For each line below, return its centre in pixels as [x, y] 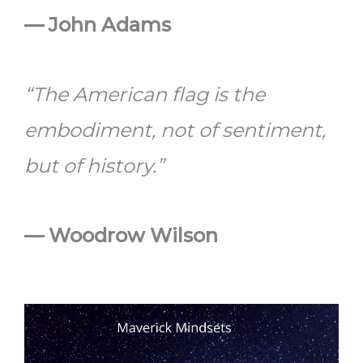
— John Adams [98, 25]
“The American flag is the [145, 95]
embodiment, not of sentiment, [175, 130]
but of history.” [94, 166]
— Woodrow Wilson [121, 236]
